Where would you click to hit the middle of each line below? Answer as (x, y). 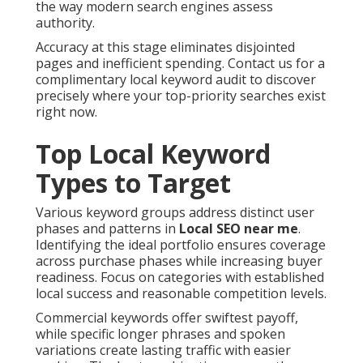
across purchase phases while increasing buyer (179, 261)
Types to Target (133, 183)
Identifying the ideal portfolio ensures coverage (181, 245)
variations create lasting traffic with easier (163, 350)
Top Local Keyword (153, 154)
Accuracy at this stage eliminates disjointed (165, 47)
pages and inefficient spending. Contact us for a (180, 64)
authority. (65, 23)
